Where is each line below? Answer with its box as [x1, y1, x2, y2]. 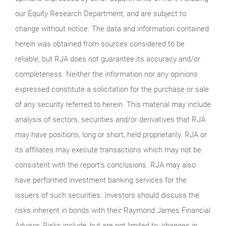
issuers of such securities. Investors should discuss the [15, 190, 199, 200]
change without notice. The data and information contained [15, 24, 209, 33]
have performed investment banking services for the [15, 175, 187, 185]
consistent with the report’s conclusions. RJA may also [15, 160, 196, 169]
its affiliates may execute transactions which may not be [15, 145, 201, 154]
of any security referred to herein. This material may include [15, 99, 211, 109]
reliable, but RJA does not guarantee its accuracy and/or [15, 54, 200, 64]
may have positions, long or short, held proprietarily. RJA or [15, 130, 207, 139]
